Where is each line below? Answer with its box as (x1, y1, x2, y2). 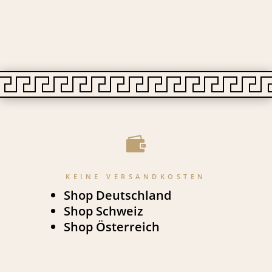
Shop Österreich (63, 218, 160, 235)
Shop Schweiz (63, 202, 143, 219)
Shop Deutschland (63, 186, 171, 203)
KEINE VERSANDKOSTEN (66, 171, 206, 181)
